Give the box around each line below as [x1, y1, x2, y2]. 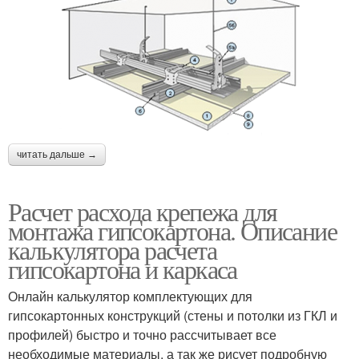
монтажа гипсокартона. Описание [8, 213, 337, 248]
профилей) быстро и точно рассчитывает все [8, 325, 276, 345]
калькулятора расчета [8, 232, 216, 268]
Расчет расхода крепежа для [8, 194, 277, 229]
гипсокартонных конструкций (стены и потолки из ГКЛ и [8, 306, 337, 325]
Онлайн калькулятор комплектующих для [8, 287, 252, 306]
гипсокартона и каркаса [8, 252, 237, 287]
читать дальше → [17, 149, 97, 161]
